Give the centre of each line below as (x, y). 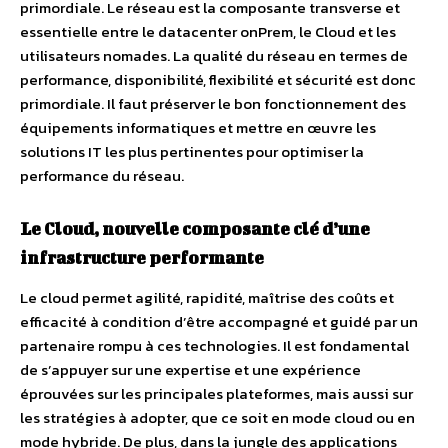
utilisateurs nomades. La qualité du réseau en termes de (214, 55)
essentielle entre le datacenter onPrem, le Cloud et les (208, 31)
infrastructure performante (142, 257)
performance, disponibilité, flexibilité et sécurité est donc (218, 79)
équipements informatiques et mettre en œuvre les (198, 127)
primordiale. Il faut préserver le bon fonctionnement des (213, 103)
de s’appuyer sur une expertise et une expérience (190, 369)
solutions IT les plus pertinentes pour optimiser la (192, 151)
